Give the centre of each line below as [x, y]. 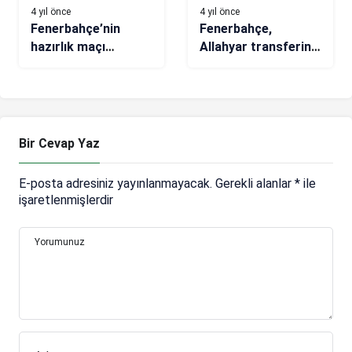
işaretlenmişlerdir [66, 200]
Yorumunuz [60, 242]
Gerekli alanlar [255, 184]
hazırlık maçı [68, 47]
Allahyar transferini [257, 47]
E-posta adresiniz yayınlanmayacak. [115, 184]
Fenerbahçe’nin [75, 29]
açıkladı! [224, 65]
